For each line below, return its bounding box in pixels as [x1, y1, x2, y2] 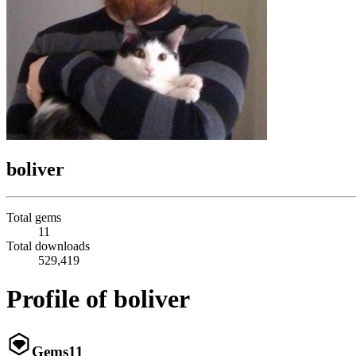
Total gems [6, 210, 61, 224]
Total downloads [6, 238, 90, 253]
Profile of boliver [6, 284, 190, 314]
